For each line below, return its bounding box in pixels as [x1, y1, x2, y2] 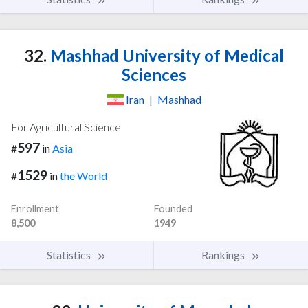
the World [60, 169, 107, 183]
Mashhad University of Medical [47, 45, 284, 65]
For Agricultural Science [11, 120, 121, 133]
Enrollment [11, 203, 59, 215]
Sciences [122, 64, 186, 85]
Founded [154, 203, 192, 215]
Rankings [201, 248, 247, 262]
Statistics [47, 248, 93, 262]
